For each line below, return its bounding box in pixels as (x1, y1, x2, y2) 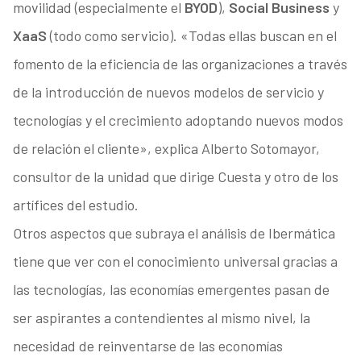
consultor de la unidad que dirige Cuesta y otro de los (12, 168, 338, 186)
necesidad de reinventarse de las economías (12, 337, 283, 355)
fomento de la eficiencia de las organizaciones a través (12, 55, 347, 73)
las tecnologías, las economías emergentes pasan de (12, 280, 330, 299)
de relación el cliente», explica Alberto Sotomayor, (12, 139, 320, 158)
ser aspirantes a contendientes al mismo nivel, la (12, 309, 310, 327)
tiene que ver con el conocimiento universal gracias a (12, 252, 338, 271)
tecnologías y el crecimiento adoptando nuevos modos (12, 111, 343, 130)
